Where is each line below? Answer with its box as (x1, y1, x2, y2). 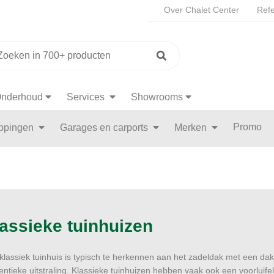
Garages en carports (60, 122, 150, 133)
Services (67, 92, 107, 102)
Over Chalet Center (164, 5, 239, 15)
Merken (174, 122, 209, 133)
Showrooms (131, 92, 183, 102)
